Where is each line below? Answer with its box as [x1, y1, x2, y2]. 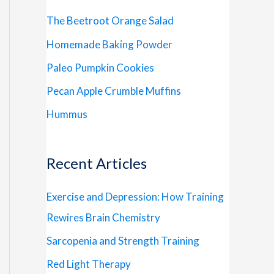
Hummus [46, 108, 87, 121]
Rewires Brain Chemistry [46, 210, 160, 224]
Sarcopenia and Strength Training [46, 234, 199, 248]
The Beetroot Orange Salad [46, 14, 174, 28]
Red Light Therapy [46, 257, 131, 271]
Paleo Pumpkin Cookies [46, 61, 154, 74]
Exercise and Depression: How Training [46, 190, 224, 203]
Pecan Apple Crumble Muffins [46, 84, 181, 98]
